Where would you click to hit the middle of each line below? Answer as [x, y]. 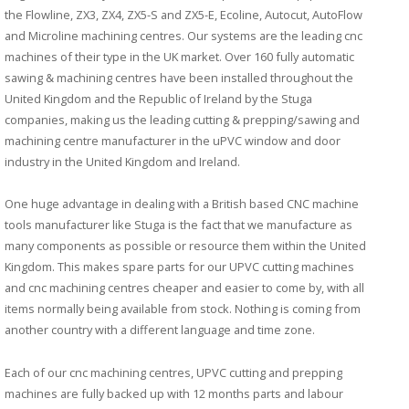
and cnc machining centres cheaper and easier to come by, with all [184, 288]
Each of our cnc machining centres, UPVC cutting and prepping [173, 373]
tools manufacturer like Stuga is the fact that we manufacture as [178, 225]
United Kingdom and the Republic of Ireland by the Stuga [158, 98]
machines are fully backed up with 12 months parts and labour [174, 394]
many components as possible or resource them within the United [185, 246]
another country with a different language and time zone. [160, 330]
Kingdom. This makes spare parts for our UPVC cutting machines [179, 267]
